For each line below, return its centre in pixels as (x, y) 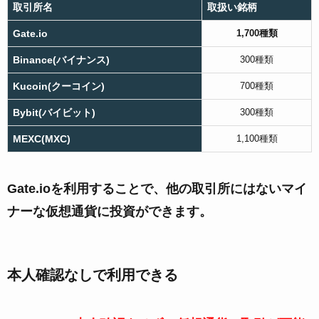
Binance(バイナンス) (61, 59)
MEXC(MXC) (42, 138)
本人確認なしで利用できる (93, 274)
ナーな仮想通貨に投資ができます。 (110, 212)
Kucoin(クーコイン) (59, 86)
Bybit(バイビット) (54, 112)
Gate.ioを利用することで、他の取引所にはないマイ (157, 189)
